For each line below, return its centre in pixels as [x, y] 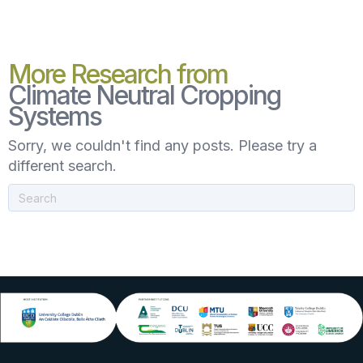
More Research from [118, 74]
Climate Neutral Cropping [144, 95]
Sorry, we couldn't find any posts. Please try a [162, 145]
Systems [55, 116]
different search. [62, 166]
